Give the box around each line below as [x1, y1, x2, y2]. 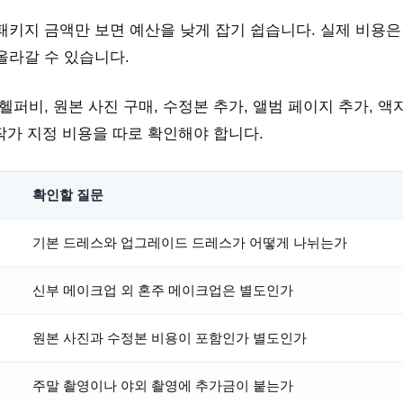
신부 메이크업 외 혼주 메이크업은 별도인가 [32, 282, 293, 298]
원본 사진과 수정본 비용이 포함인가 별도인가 [32, 329, 307, 345]
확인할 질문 [32, 186, 103, 202]
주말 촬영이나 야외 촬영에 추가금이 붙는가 [32, 377, 293, 393]
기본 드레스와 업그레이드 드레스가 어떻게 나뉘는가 [32, 234, 347, 250]
